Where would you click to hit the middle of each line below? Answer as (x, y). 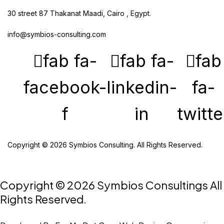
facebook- (65, 87)
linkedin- (142, 87)
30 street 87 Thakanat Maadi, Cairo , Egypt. (79, 13)
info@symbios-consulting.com (57, 34)
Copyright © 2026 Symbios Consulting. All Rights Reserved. (105, 145)
